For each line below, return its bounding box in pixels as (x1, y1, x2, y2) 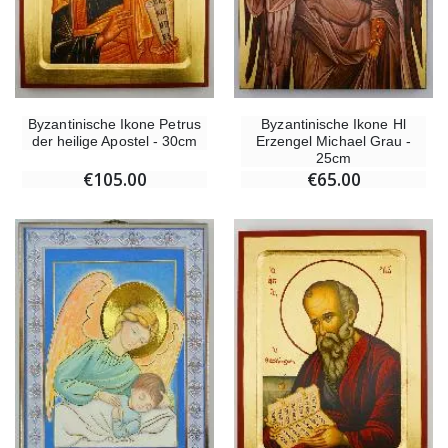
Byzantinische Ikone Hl (261, 116, 406, 133)
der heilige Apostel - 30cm (31, 133, 198, 150)
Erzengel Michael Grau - (255, 133, 412, 150)
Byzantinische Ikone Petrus (28, 116, 201, 133)
